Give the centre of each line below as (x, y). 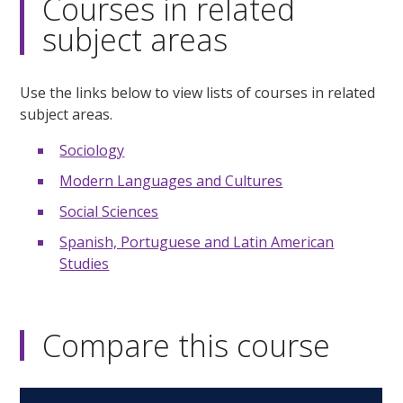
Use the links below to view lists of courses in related (198, 93)
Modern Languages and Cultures (171, 181)
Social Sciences (109, 212)
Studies (85, 264)
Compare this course (187, 346)
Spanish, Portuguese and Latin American (197, 242)
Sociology (92, 151)
